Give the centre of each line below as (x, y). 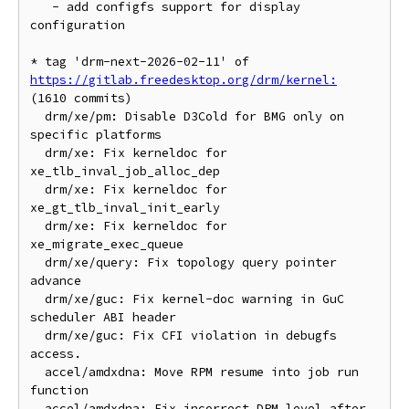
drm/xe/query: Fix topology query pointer (37, 262)
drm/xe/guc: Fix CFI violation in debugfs (37, 336)
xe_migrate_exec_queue (107, 244)
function (59, 390)
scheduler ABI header (103, 317)
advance (56, 281)
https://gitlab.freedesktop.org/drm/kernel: (184, 80)
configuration (78, 25)
